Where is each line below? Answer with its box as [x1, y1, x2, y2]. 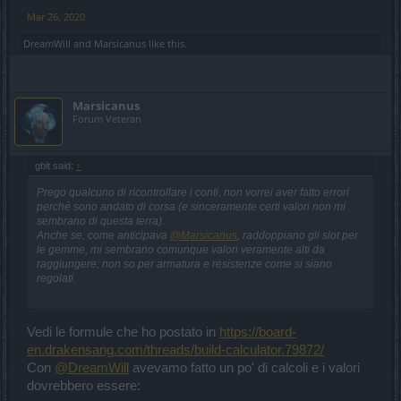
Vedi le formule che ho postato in [27, 324, 219, 339]
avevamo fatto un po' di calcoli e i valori [129, 360, 360, 375]
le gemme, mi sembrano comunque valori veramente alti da [37, 243, 325, 256]
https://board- [219, 324, 296, 339]
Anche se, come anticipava [37, 228, 170, 242]
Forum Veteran [73, 111, 141, 125]
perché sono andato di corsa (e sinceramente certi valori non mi [37, 200, 346, 213]
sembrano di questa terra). [37, 214, 165, 227]
